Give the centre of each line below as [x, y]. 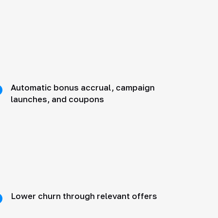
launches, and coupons [58, 100]
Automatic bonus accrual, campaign [83, 88]
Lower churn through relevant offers [84, 196]
